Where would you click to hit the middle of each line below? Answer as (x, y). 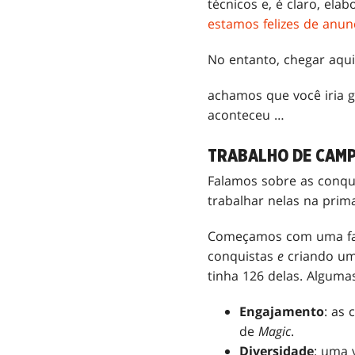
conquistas (242, 256)
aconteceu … (246, 115)
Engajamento (282, 311)
